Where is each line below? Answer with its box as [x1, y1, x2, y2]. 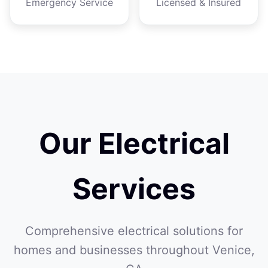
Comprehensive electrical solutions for [25, 224, 243, 238]
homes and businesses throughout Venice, [13, 243, 255, 257]
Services [72, 171, 196, 206]
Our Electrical [38, 126, 230, 161]
